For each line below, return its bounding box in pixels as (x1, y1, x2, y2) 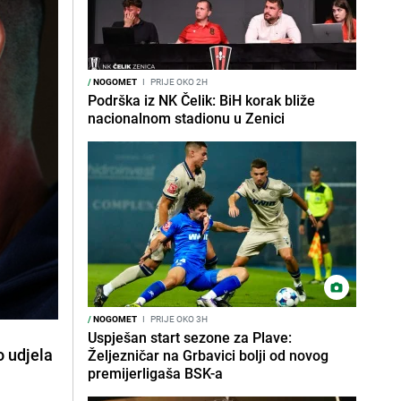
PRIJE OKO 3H (149, 312, 208, 325)
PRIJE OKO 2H (149, 75, 208, 88)
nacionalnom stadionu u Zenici (88, 108, 285, 128)
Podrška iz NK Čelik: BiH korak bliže (88, 90, 315, 110)
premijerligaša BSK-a (88, 363, 223, 383)
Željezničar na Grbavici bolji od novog (88, 346, 328, 365)
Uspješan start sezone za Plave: (88, 328, 292, 347)
